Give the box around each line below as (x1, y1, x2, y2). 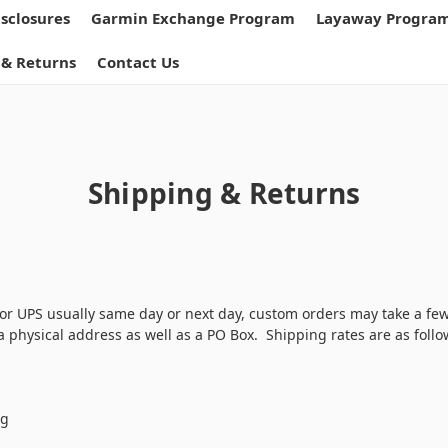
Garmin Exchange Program (91, 7, 295, 28)
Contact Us (97, 51, 179, 72)
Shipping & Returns (87, 174, 361, 213)
